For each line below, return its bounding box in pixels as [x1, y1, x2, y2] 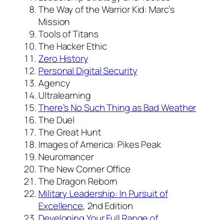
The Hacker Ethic [38, 39, 107, 53]
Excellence [38, 199, 83, 212]
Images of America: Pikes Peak [38, 137, 162, 151]
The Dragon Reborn [38, 174, 118, 188]
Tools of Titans [38, 27, 99, 40]
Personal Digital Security [38, 64, 137, 77]
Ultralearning [38, 88, 91, 102]
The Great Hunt [38, 125, 101, 138]
